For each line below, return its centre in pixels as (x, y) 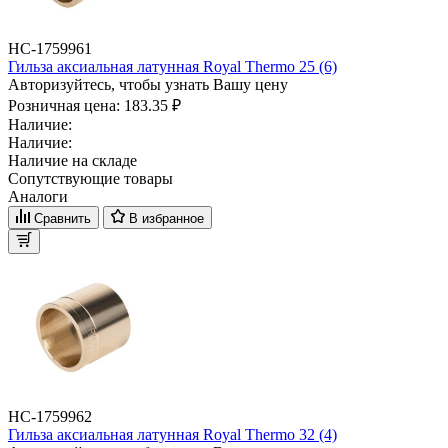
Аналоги (38, 196)
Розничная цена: (66, 105)
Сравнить (62, 218)
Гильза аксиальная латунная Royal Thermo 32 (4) (172, 434)
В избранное (166, 218)
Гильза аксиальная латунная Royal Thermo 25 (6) (172, 66)
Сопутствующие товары (90, 178)
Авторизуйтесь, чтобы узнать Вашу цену (148, 84)
